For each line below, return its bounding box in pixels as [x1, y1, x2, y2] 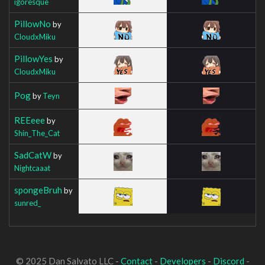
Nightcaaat [14, 163, 50, 173]
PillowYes [14, 53, 53, 64]
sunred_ [14, 198, 41, 208]
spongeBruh [14, 184, 62, 195]
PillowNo [14, 18, 51, 29]
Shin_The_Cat [14, 128, 60, 138]
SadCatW [14, 149, 51, 160]
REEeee [14, 114, 45, 125]
